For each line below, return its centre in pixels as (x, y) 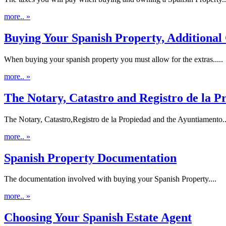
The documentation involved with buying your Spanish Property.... (110, 179)
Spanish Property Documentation (90, 158)
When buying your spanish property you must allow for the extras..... (114, 59)
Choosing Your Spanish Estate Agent (98, 218)
